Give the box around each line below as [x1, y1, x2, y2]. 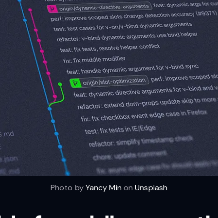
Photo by [50, 182, 86, 193]
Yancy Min [85, 182, 122, 193]
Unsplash [135, 182, 168, 193]
